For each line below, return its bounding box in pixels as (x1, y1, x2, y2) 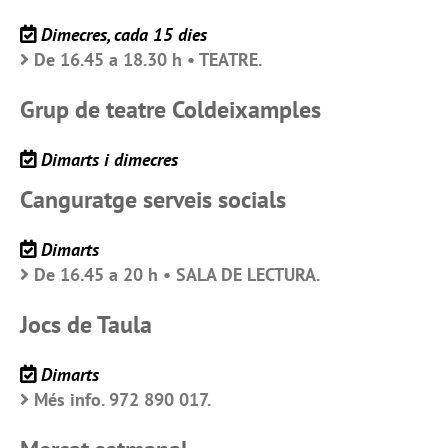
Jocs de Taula (20, 309, 152, 341)
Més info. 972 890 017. (34, 388, 211, 412)
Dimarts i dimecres (41, 148, 178, 172)
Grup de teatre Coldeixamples (20, 94, 321, 126)
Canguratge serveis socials (20, 184, 286, 216)
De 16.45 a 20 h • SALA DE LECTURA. (34, 263, 320, 287)
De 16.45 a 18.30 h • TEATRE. (34, 48, 262, 72)
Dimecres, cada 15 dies (41, 23, 207, 47)
